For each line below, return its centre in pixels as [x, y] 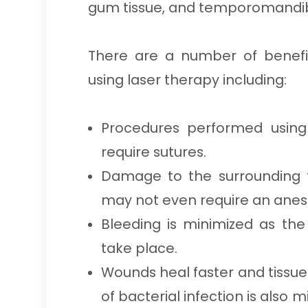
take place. [139, 248]
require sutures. [153, 152]
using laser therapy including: [187, 80]
